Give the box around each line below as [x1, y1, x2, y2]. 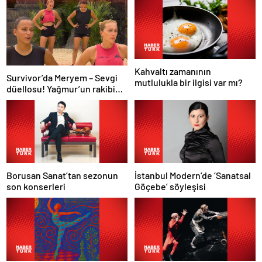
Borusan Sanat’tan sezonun [6, 169, 118, 181]
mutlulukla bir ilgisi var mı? [135, 76, 243, 88]
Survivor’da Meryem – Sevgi [6, 71, 118, 83]
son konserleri [6, 180, 65, 192]
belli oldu [6, 94, 44, 105]
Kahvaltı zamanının [135, 65, 211, 77]
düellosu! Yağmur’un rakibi [6, 82, 115, 94]
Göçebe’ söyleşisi [135, 180, 206, 192]
